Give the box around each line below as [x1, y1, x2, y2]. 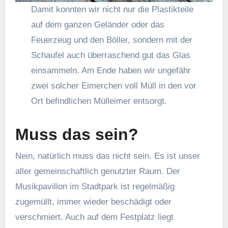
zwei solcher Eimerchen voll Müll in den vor [31, 81, 196, 91]
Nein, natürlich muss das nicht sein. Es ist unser [15, 151, 200, 161]
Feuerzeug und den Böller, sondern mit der [31, 35, 192, 45]
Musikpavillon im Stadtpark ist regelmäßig [15, 181, 175, 191]
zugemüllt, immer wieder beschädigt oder [15, 196, 172, 207]
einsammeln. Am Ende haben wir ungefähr [31, 66, 191, 76]
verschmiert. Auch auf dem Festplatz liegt [15, 212, 174, 222]
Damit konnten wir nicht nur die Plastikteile [31, 5, 37, 15]
